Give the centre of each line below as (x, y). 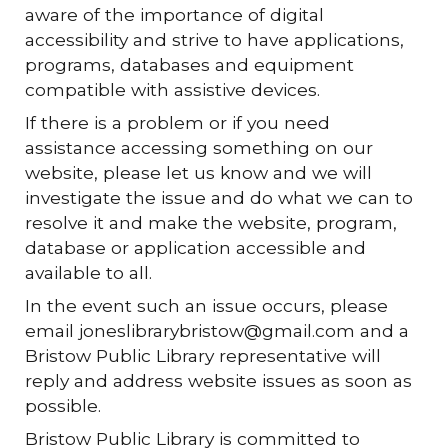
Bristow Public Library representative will (203, 355)
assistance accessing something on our (199, 147)
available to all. (91, 272)
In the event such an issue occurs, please (207, 305)
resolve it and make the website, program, (211, 222)
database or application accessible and (196, 247)
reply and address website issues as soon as (219, 380)
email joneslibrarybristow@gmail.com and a (217, 330)
